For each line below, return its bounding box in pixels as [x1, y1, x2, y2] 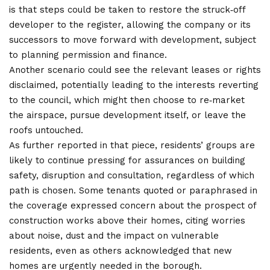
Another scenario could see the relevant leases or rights [9, 64, 261, 76]
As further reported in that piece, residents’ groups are [9, 140, 255, 151]
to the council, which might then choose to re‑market [9, 95, 245, 106]
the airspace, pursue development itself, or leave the [9, 110, 246, 121]
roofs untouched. [9, 125, 83, 136]
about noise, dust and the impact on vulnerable [9, 230, 219, 242]
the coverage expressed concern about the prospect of [9, 200, 256, 212]
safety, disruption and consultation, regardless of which [9, 170, 254, 181]
